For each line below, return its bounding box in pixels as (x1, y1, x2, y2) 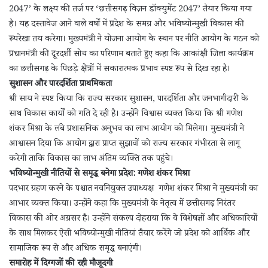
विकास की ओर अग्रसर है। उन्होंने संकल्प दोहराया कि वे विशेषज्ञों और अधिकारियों (9, 212, 257, 226)
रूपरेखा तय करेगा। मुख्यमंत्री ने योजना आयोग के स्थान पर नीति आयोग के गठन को (9, 32, 259, 47)
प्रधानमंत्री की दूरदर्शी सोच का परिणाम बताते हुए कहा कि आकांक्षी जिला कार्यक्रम (9, 47, 254, 62)
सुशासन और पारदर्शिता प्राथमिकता (9, 77, 112, 92)
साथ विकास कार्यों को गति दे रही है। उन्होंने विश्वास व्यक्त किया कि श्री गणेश (9, 107, 242, 121)
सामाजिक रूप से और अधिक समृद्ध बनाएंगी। (9, 242, 142, 256)
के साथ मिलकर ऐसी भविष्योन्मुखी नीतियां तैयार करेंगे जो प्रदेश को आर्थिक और (9, 227, 249, 241)
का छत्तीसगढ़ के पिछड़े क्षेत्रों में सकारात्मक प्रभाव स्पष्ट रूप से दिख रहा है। (9, 62, 230, 77)
